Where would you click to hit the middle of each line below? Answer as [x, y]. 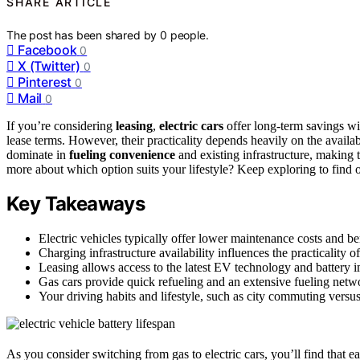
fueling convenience [122, 154]
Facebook [47, 49]
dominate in [38, 154]
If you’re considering [61, 125]
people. [189, 35]
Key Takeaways [76, 204]
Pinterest [45, 82]
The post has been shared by [84, 35]
